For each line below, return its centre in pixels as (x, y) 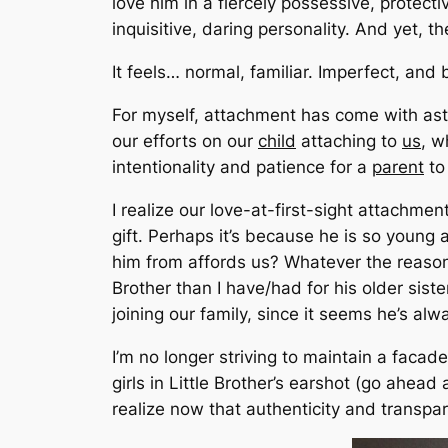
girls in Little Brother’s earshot (233, 382)
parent (398, 166)
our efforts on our (185, 140)
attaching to (349, 140)
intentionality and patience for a (242, 166)
